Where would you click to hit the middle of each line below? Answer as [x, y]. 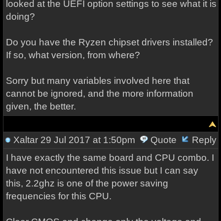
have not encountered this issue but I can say [102, 170]
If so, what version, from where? [73, 55]
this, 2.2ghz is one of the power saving [87, 183]
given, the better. [41, 106]
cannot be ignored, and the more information [99, 93]
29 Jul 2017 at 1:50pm [86, 140]
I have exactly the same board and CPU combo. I [110, 158]
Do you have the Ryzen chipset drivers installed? [109, 42]
